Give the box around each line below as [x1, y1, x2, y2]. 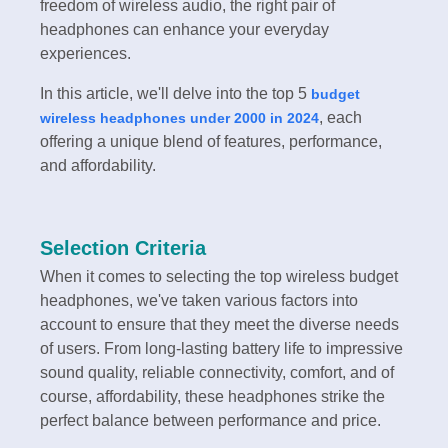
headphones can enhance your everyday [40, 20, 329, 38]
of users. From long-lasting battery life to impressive [40, 339, 403, 357]
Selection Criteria [40, 236, 206, 259]
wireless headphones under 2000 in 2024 [40, 109, 319, 126]
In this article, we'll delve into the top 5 [40, 84, 311, 102]
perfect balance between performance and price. [40, 411, 381, 429]
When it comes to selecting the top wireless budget [40, 267, 398, 285]
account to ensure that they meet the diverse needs [40, 315, 399, 333]
